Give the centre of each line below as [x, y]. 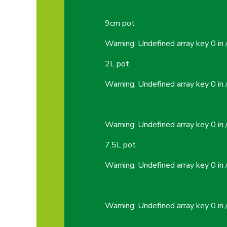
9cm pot [120, 23]
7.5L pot [120, 145]
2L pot [117, 64]
